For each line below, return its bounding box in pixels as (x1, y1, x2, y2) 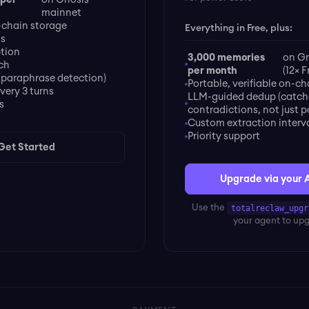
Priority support (187, 131, 260, 142)
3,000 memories (187, 52, 265, 63)
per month (187, 66, 237, 77)
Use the (191, 203, 227, 213)
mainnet (41, 8, 81, 19)
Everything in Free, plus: (184, 23, 292, 33)
